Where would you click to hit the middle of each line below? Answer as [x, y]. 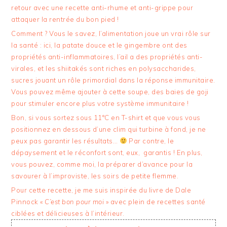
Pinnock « [28, 201]
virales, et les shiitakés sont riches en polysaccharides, [104, 68]
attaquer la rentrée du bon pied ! [65, 19]
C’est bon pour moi [74, 201]
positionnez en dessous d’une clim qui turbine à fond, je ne [109, 129]
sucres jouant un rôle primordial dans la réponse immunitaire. [113, 80]
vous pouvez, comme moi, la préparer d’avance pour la [102, 164]
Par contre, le [150, 141]
